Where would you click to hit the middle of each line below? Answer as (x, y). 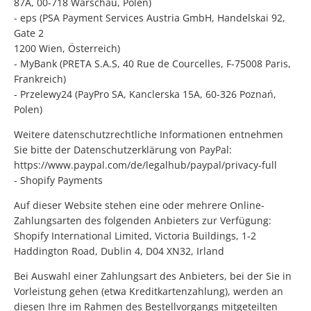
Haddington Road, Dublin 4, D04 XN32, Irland (119, 251)
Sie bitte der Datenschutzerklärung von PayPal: (123, 150)
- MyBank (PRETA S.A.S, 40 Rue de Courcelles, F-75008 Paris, (152, 64)
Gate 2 (29, 33)
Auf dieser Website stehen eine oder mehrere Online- (139, 205)
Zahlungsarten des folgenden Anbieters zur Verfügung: (143, 221)
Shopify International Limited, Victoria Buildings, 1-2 (135, 236)
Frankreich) (40, 79)
